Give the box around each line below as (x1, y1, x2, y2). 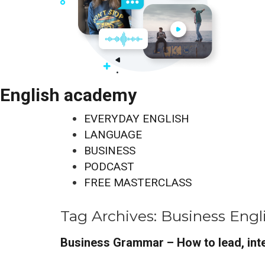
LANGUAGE (84, 128, 142, 141)
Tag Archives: (60, 207, 161, 225)
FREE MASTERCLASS (84, 176, 192, 189)
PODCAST (84, 160, 134, 173)
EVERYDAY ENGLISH (84, 112, 189, 125)
